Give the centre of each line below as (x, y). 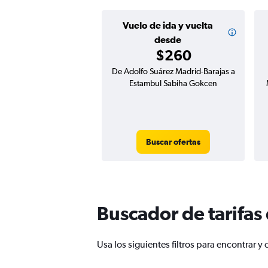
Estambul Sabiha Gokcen (173, 83)
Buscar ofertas (173, 142)
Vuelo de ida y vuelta (168, 25)
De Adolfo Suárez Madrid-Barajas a (173, 71)
